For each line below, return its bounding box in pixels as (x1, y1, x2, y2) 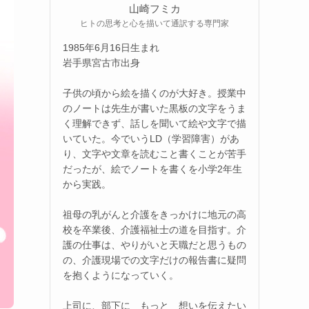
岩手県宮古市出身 (63, 57, 140, 68)
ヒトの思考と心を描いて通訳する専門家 (80, 18, 229, 28)
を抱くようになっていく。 (63, 269, 179, 281)
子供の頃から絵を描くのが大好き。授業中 (63, 87, 246, 99)
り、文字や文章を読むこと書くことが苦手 (63, 148, 246, 159)
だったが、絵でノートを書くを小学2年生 (63, 163, 242, 175)
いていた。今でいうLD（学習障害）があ (63, 132, 239, 144)
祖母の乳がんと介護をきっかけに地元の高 (63, 208, 246, 220)
